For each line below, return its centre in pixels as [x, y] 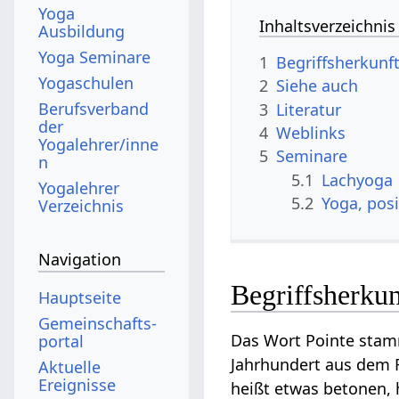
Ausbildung [82, 31]
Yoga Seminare [95, 57]
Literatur [309, 109]
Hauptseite [80, 297]
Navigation [80, 260]
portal [61, 341]
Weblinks [311, 132]
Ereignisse [77, 384]
